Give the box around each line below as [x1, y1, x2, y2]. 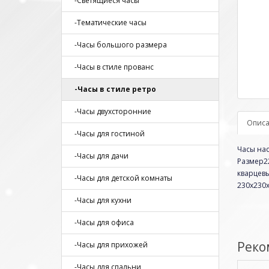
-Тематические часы [69, 17, 147, 28]
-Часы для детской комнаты [69, 172, 172, 183]
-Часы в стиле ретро [69, 83, 156, 94]
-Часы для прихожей [69, 239, 148, 250]
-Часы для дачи [69, 150, 128, 161]
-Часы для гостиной [69, 128, 145, 139]
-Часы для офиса [69, 217, 134, 228]
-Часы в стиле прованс [69, 61, 154, 72]
